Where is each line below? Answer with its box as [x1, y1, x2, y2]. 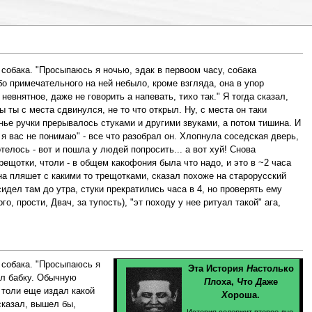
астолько [252, 264, 294, 274]
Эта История [187, 264, 247, 274]
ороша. [228, 290, 260, 300]
